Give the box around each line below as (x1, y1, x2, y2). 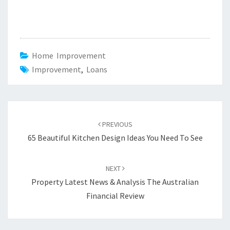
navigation (8, 124, 60, 138)
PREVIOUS (100, 119, 132, 129)
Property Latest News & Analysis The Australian (31, 176, 199, 187)
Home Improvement (32, 50, 106, 61)
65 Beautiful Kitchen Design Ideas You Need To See (27, 132, 203, 143)
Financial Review (86, 190, 144, 201)
